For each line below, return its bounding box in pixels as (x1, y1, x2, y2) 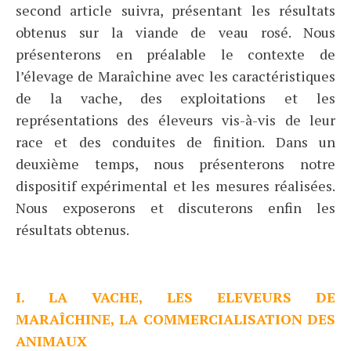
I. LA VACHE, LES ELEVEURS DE (16, 288, 335, 307)
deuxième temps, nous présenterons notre (16, 154, 335, 174)
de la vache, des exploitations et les (16, 89, 335, 108)
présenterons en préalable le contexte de (16, 45, 335, 64)
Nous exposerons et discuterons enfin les (16, 198, 335, 218)
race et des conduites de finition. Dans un (16, 132, 335, 152)
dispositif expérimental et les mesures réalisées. (16, 176, 335, 196)
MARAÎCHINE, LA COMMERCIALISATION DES (16, 309, 335, 329)
